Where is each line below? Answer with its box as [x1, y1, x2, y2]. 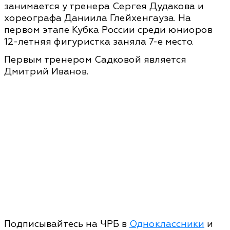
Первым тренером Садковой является [4, 53, 186, 66]
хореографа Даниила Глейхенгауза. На [4, 12, 191, 24]
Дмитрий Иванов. [4, 65, 88, 78]
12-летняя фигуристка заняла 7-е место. [4, 35, 194, 48]
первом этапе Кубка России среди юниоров [4, 24, 213, 36]
